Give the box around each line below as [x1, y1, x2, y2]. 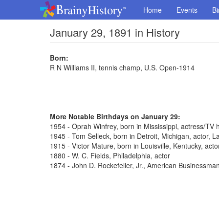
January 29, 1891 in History [50, 24, 180, 40]
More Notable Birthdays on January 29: [50, 111, 180, 121]
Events [176, 5, 197, 15]
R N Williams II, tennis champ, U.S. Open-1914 [50, 63, 195, 72]
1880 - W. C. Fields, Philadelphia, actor [50, 151, 170, 160]
